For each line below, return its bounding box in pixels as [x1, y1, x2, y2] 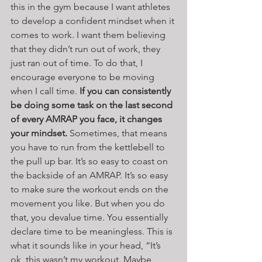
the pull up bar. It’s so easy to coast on [11, 155, 170, 167]
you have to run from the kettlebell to [11, 141, 167, 153]
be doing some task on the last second [11, 99, 175, 111]
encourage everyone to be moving [11, 71, 157, 82]
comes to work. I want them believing [11, 29, 168, 40]
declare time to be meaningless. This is [11, 225, 175, 237]
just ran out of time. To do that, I [11, 57, 145, 68]
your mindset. [11, 127, 67, 139]
